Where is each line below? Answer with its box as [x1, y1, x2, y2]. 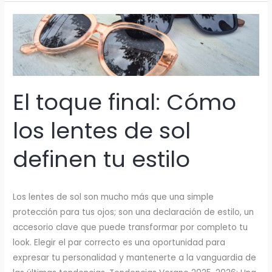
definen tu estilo [13, 144, 191, 175]
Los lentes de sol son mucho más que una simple [13, 191, 214, 203]
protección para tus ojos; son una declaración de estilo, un [13, 206, 254, 218]
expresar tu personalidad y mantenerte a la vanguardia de [13, 251, 257, 263]
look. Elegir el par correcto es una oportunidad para [13, 236, 226, 248]
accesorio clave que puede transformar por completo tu [13, 221, 248, 233]
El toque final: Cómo [13, 87, 237, 118]
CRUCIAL [32, 24, 70, 34]
